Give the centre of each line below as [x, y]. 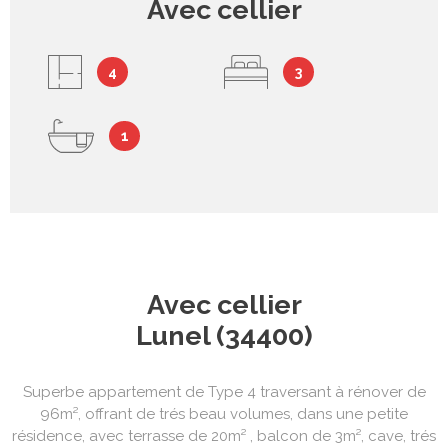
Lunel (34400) [224, 335]
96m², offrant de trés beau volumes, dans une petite [224, 413]
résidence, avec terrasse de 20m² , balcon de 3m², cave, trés [224, 435]
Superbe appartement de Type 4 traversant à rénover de [224, 391]
